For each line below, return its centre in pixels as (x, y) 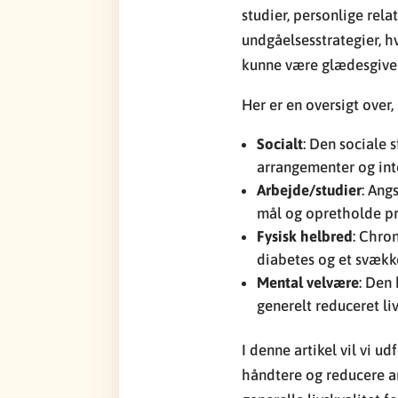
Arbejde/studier (309, 190)
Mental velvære (308, 282)
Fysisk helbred (305, 236)
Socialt (280, 143)
